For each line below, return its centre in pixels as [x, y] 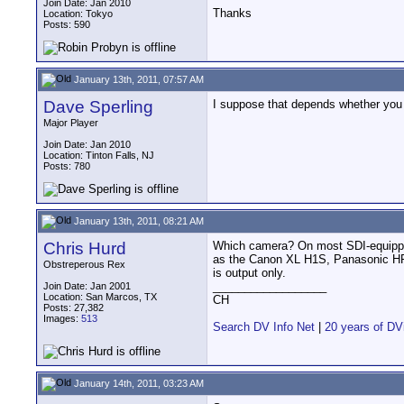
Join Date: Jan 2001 [87, 286]
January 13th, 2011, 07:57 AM [138, 79]
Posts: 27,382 [73, 308]
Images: [62, 318]
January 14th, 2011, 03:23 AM [138, 383]
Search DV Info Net [264, 327]
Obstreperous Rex [84, 264]
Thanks [232, 14]
